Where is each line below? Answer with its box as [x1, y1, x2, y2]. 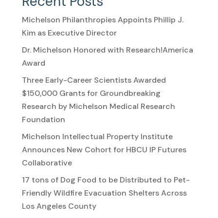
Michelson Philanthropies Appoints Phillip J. [21, 14, 183, 25]
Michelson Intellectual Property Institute [21, 131, 173, 142]
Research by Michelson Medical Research [21, 101, 175, 111]
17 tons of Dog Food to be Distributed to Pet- [21, 174, 190, 185]
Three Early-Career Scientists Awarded [21, 74, 166, 85]
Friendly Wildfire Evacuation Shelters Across [21, 187, 187, 198]
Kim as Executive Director [21, 27, 117, 38]
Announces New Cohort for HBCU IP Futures [21, 144, 186, 155]
